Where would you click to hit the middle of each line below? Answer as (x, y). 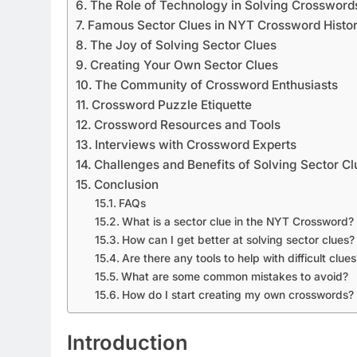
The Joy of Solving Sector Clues (184, 45)
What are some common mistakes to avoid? (234, 276)
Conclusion (127, 184)
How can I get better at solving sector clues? (238, 239)
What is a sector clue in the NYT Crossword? (237, 221)
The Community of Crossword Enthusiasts (217, 84)
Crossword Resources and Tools (188, 124)
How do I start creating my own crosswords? (237, 294)
